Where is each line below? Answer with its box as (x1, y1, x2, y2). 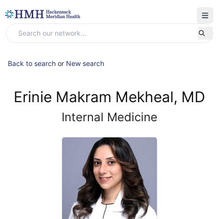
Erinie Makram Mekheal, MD (14, 88, 205, 106)
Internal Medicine (62, 110, 157, 124)
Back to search (8, 59, 56, 67)
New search (66, 59, 104, 67)
